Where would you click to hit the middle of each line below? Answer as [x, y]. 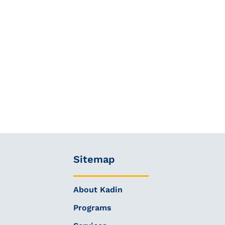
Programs [92, 208]
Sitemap [94, 159]
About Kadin [98, 190]
